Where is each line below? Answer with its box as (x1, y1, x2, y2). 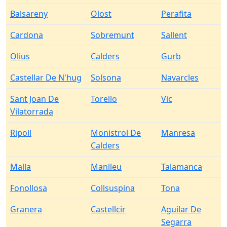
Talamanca (161, 161, 202, 172)
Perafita (161, 8, 192, 19)
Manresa (161, 127, 195, 138)
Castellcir (91, 204, 126, 215)
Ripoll (10, 127, 31, 138)
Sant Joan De (10, 93, 59, 104)
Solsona (91, 72, 121, 83)
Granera (10, 204, 42, 215)
